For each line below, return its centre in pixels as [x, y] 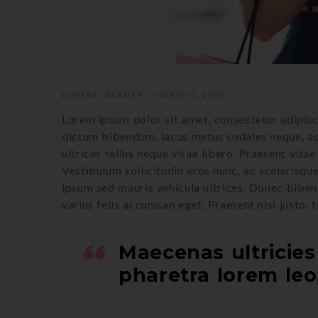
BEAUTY [124, 94]
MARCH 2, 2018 [188, 94]
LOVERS [80, 94]
